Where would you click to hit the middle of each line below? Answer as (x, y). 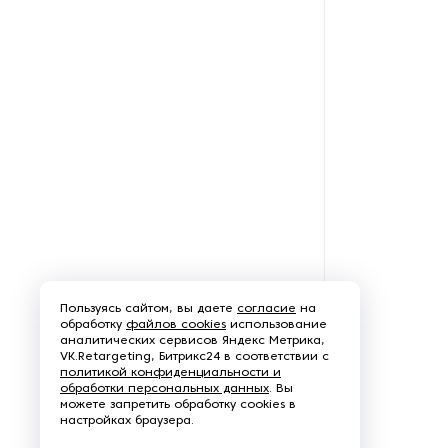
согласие (266, 309)
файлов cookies (176, 325)
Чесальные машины (134, 207)
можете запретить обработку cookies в (178, 405)
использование (276, 325)
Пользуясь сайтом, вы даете (148, 309)
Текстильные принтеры (148, 63)
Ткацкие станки (120, 159)
